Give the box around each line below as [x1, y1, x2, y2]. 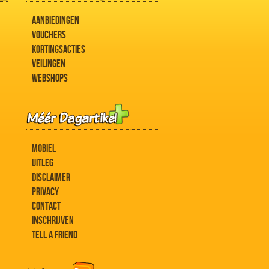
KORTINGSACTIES [32, 43, 85, 56]
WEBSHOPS [32, 72, 68, 85]
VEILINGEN [32, 58, 65, 70]
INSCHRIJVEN [32, 214, 74, 227]
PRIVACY [32, 186, 59, 198]
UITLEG [32, 157, 53, 169]
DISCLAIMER [32, 171, 70, 184]
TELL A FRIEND [32, 229, 77, 241]
